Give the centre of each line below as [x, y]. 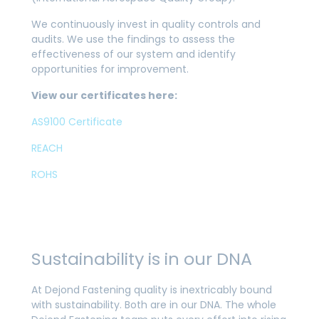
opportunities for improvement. [110, 69]
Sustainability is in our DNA [142, 259]
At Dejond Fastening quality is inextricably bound [152, 290]
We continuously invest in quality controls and [146, 24]
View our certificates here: [104, 95]
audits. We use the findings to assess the [133, 39]
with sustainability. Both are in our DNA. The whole [154, 305]
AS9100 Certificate [77, 122]
